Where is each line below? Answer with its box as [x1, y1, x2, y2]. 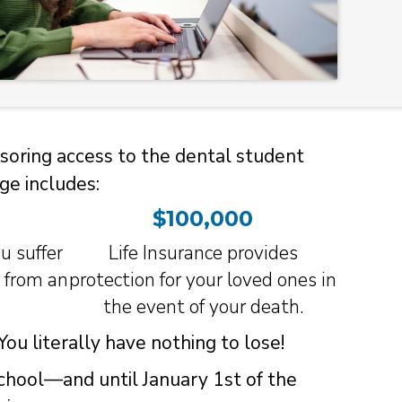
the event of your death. [102, 293, 303, 319]
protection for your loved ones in [69, 267, 336, 293]
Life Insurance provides [108, 240, 298, 266]
